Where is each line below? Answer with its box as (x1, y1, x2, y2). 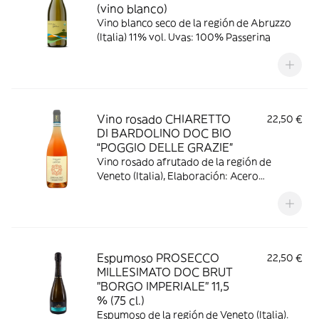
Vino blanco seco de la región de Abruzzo (97, 16, 291, 29)
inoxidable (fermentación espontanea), (97, 184, 278, 197)
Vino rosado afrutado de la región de (97, 155, 271, 168)
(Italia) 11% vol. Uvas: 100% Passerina (97, 31, 271, 43)
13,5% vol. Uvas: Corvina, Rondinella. (97, 198, 268, 211)
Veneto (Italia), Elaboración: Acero (97, 169, 258, 182)
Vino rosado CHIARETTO (97, 112, 231, 126)
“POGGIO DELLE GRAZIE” (97, 140, 233, 155)
